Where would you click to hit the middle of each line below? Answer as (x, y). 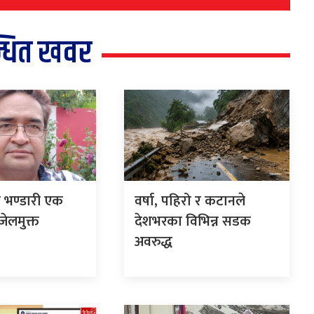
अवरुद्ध (153, 242)
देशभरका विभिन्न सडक (192, 222)
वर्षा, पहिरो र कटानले (190, 202)
